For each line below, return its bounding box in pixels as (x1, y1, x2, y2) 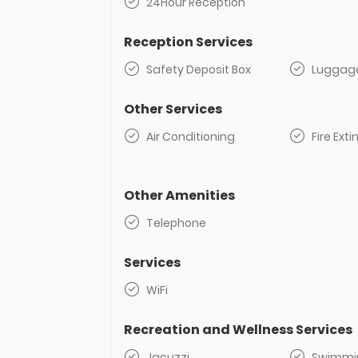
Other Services (124, 100, 222, 118)
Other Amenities (124, 186, 235, 205)
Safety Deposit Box (146, 62, 251, 78)
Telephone (146, 215, 206, 231)
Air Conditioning (146, 129, 235, 145)
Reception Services (124, 33, 253, 51)
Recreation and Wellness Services (124, 320, 352, 339)
